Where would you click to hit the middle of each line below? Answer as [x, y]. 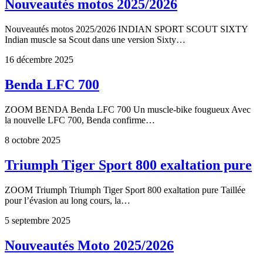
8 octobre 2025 [33, 140]
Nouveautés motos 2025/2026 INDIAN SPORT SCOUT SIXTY [128, 29]
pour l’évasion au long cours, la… [68, 200]
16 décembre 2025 [39, 59]
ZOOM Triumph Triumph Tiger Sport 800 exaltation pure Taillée [125, 190]
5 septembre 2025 [38, 220]
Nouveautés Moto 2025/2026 [89, 245]
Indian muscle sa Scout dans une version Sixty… [95, 39]
